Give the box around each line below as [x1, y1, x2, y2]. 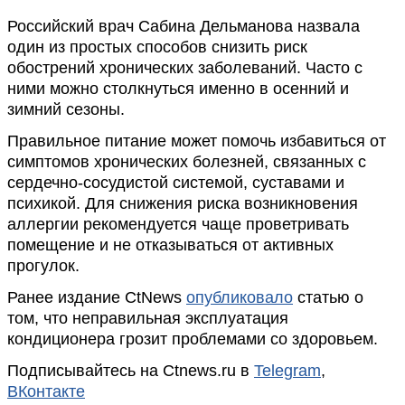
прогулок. [7, 257, 80, 275]
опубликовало [186, 288, 293, 306]
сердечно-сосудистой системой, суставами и [7, 174, 344, 192]
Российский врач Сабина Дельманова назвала [7, 17, 360, 35]
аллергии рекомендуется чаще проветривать [7, 215, 349, 233]
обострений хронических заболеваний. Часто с [7, 59, 363, 77]
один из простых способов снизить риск [7, 38, 307, 56]
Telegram [254, 362, 321, 380]
